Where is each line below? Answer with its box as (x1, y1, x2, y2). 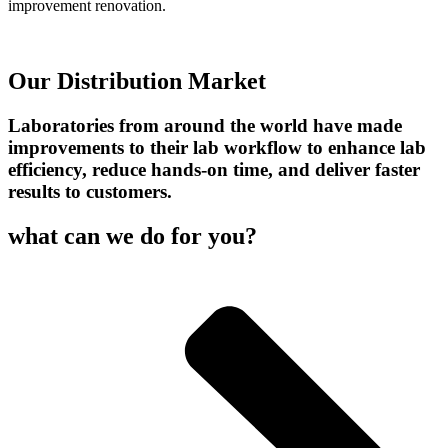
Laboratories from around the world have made (8, 115, 402, 137)
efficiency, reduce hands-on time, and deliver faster (8, 159, 420, 181)
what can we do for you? (8, 223, 257, 250)
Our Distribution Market (8, 68, 266, 95)
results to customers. (8, 181, 172, 203)
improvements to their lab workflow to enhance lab (8, 137, 426, 159)
